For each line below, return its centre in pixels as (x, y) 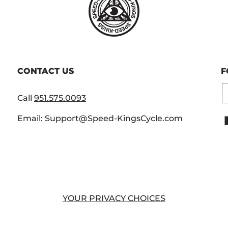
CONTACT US (46, 71)
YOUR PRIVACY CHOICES (114, 198)
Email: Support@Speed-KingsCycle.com (100, 118)
